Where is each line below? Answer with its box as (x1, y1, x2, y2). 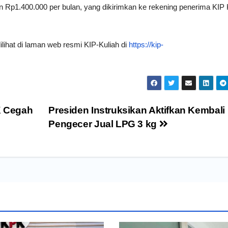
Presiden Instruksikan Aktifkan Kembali (48, 105, 225, 116)
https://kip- (129, 40, 163, 49)
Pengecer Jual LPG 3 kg (48, 119, 159, 130)
